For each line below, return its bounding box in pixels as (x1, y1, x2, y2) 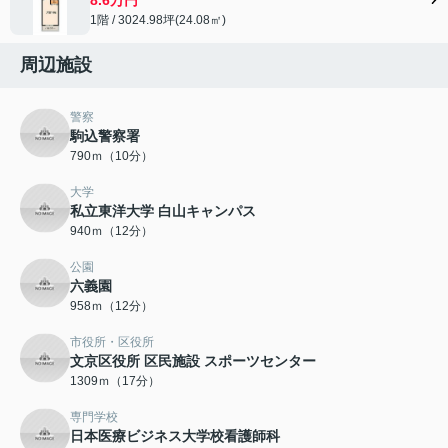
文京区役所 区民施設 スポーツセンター (70, 353, 316, 370)
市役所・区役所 (70, 335, 154, 350)
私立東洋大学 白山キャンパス (70, 203, 256, 220)
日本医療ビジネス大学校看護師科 (70, 428, 280, 445)
